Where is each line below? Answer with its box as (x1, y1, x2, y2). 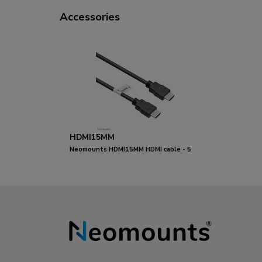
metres (70, 157, 92, 166)
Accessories (60, 9, 120, 25)
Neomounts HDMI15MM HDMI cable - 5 (70, 145, 191, 154)
